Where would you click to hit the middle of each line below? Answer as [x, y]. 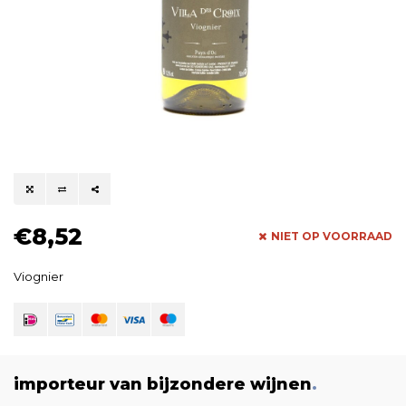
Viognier [39, 276]
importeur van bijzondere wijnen [163, 384]
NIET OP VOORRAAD [332, 236]
